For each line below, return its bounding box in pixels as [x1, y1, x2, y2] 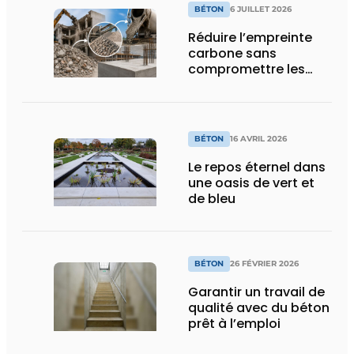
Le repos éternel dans [188, 157, 326, 176]
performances [188, 76, 280, 95]
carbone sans [188, 44, 277, 63]
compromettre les [188, 60, 305, 79]
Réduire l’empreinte [188, 28, 312, 47]
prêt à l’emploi [188, 314, 281, 333]
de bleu [188, 189, 235, 208]
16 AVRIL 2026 [230, 133, 287, 144]
